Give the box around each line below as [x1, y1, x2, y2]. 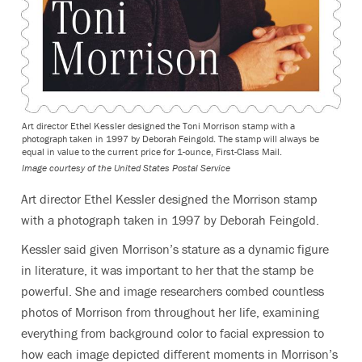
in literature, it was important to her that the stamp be [21, 261, 314, 278]
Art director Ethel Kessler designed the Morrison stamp [21, 190, 318, 207]
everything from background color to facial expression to [21, 324, 324, 341]
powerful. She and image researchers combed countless [21, 282, 324, 299]
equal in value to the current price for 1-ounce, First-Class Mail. [22, 145, 282, 158]
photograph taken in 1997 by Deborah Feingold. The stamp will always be [22, 132, 319, 145]
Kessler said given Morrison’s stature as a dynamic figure [21, 240, 329, 257]
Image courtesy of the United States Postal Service [22, 161, 230, 174]
